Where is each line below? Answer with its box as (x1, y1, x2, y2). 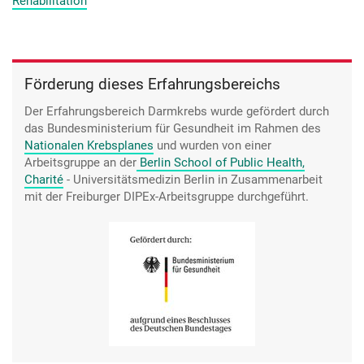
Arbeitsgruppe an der (24, 155, 136, 171)
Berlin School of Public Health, (140, 155, 305, 171)
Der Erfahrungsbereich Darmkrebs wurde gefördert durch (24, 104, 329, 119)
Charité (24, 172, 63, 188)
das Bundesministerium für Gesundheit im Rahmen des (24, 121, 321, 136)
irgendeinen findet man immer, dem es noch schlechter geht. (12, 7, 338, 23)
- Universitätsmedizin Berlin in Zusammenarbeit (63, 172, 323, 188)
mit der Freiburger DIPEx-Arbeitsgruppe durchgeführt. (24, 189, 309, 205)
